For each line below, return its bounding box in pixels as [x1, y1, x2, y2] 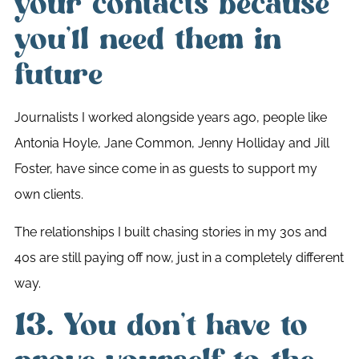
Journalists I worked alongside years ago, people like [14, 110, 327, 126]
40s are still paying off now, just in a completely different [14, 249, 344, 265]
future [14, 54, 103, 95]
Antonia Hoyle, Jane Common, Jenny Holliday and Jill [14, 135, 329, 151]
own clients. [14, 187, 83, 203]
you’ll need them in [14, 19, 281, 60]
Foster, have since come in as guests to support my [14, 161, 317, 177]
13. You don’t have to [14, 305, 308, 346]
